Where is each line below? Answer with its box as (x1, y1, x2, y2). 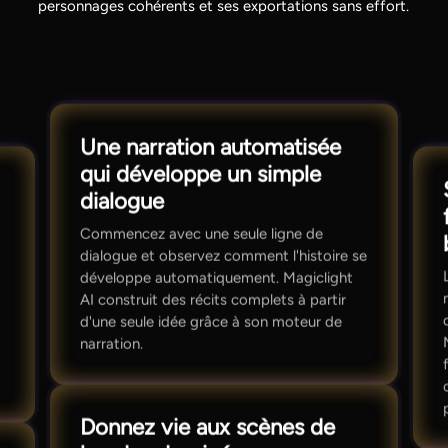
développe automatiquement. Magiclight (79, 268, 353, 287)
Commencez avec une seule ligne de (79, 224, 323, 243)
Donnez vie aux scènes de (79, 414, 335, 442)
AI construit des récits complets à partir (79, 290, 346, 309)
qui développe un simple (79, 160, 321, 188)
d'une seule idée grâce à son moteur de (79, 312, 342, 331)
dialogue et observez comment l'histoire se (79, 246, 367, 265)
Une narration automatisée (79, 133, 341, 161)
